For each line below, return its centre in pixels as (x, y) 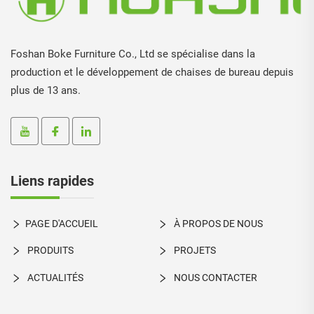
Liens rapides (52, 180)
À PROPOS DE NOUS (217, 223)
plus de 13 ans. (46, 90)
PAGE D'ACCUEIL (62, 223)
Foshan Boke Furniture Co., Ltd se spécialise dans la (133, 54)
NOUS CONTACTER (214, 277)
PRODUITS (49, 250)
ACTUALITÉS (54, 277)
